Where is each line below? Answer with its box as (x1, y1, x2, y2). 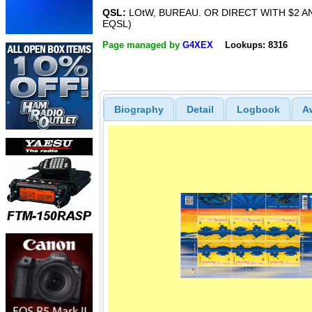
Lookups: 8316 (224, 39, 288, 50)
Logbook (236, 103, 280, 115)
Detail (186, 103, 214, 115)
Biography (114, 103, 164, 115)
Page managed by (102, 39, 182, 50)
